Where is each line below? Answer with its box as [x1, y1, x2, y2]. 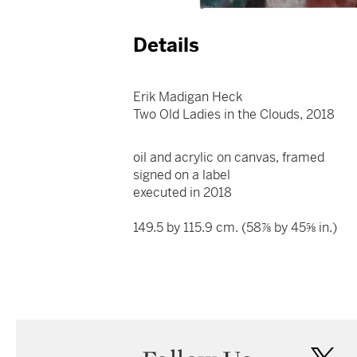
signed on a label [133, 167, 231, 184]
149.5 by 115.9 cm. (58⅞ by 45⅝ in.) [133, 219, 338, 237]
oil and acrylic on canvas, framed [133, 149, 325, 167]
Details [133, 33, 200, 58]
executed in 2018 [133, 184, 233, 202]
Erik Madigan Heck [133, 88, 243, 106]
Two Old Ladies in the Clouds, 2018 [133, 106, 335, 124]
